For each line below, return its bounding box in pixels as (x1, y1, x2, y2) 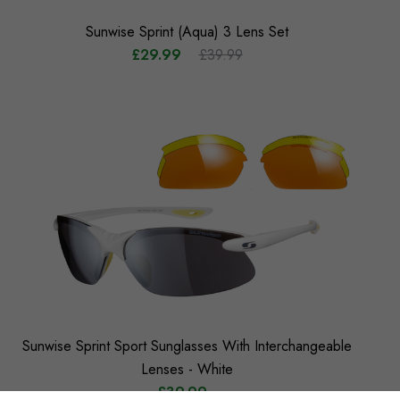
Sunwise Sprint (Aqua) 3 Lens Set (85, 21, 288, 42)
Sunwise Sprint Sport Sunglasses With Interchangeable (21, 335, 352, 356)
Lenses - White (140, 358, 233, 379)
